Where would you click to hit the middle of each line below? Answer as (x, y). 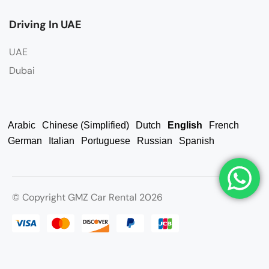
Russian (155, 141)
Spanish (197, 141)
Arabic (22, 125)
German (25, 141)
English (185, 125)
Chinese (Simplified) (86, 125)
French (224, 125)
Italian (62, 141)
